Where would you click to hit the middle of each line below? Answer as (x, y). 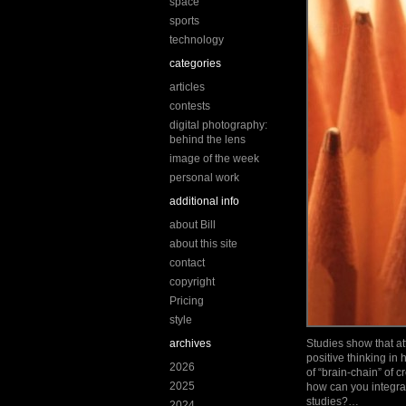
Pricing (187, 301)
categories (195, 63)
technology (197, 40)
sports (184, 21)
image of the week (214, 159)
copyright (192, 282)
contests (190, 106)
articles (187, 87)
